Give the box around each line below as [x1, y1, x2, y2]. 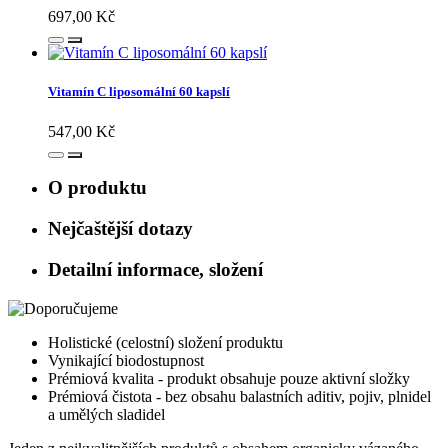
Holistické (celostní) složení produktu [48, 333, 283, 351]
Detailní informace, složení [48, 258, 263, 280]
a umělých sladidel [48, 405, 165, 423]
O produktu [48, 177, 147, 199]
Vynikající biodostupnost [48, 351, 204, 369]
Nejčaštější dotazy [48, 218, 193, 240]
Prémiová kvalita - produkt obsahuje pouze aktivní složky [48, 369, 410, 387]
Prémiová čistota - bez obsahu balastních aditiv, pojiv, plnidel [48, 387, 431, 405]
